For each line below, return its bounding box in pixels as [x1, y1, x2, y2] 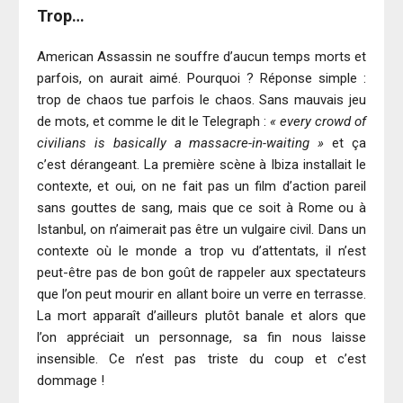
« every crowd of [270, 113, 366, 130]
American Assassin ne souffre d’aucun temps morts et [37, 49, 366, 66]
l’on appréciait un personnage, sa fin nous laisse [37, 329, 366, 346]
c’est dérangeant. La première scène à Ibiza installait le [37, 157, 366, 174]
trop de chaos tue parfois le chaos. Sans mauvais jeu [37, 92, 366, 109]
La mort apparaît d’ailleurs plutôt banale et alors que [37, 308, 366, 325]
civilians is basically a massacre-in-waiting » [37, 135, 325, 152]
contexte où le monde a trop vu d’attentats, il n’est [37, 243, 366, 260]
